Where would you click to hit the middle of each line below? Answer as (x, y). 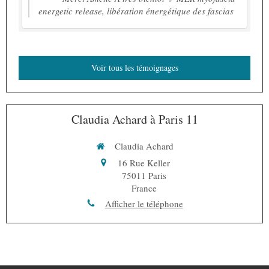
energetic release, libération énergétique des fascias (136, 11)
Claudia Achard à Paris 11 (134, 119)
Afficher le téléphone (144, 203)
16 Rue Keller (144, 162)
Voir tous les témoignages (134, 68)
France (144, 188)
